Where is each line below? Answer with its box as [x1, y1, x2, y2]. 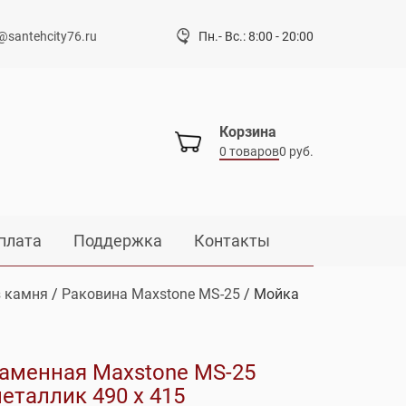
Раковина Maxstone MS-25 [61, 285, 240, 303]
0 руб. [279, 144, 314, 159]
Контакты [194, 230, 271, 250]
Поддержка [73, 230, 163, 250]
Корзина [219, 123, 276, 141]
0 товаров [219, 144, 279, 159]
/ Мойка [239, 285, 299, 303]
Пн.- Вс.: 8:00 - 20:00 [198, 29, 314, 43]
